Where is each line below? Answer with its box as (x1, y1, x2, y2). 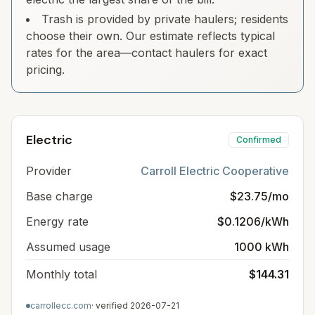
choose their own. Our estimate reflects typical (26, 29, 275, 43)
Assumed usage (26, 240, 110, 254)
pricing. (26, 63, 65, 77)
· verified (91, 300, 130, 311)
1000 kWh (234, 240, 289, 254)
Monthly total (26, 267, 97, 281)
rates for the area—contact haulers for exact (26, 46, 267, 60)
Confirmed (236, 134, 281, 145)
